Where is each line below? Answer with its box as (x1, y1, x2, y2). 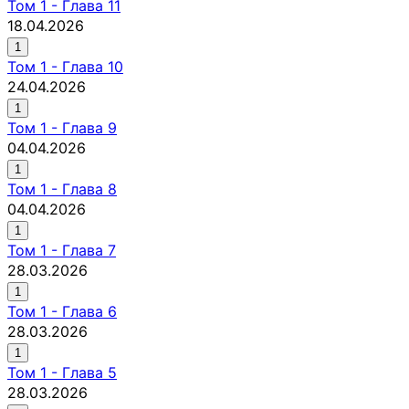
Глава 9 (62, 118, 117, 137)
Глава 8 (62, 179, 117, 198)
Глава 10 (62, 57, 123, 76)
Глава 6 (62, 301, 117, 320)
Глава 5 (62, 362, 117, 382)
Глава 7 (62, 240, 116, 259)
